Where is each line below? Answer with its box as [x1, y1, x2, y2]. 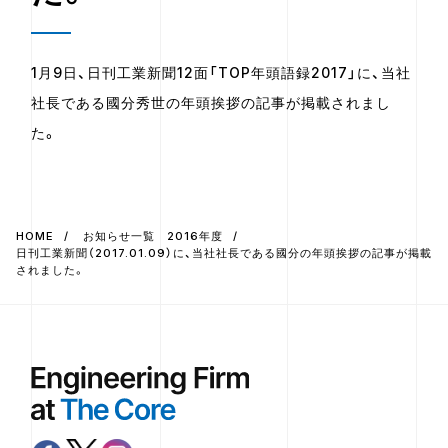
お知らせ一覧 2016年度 [82, 229, 223, 243]
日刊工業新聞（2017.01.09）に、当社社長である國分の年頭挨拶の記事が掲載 [15, 246, 432, 260]
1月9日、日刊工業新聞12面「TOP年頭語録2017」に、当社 [31, 64, 412, 81]
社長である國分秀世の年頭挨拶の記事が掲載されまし [31, 94, 392, 111]
